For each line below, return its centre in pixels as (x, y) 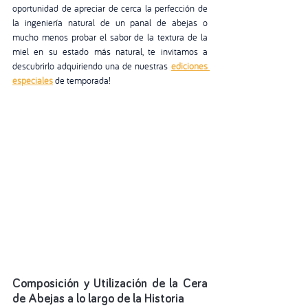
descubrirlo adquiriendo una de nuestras (90, 66)
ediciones (189, 66)
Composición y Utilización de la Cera (110, 284)
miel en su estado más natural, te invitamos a (110, 52)
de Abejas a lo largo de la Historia (98, 299)
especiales (33, 81)
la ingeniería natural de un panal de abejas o (110, 23)
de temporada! (83, 81)
